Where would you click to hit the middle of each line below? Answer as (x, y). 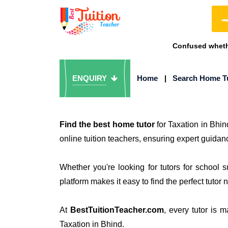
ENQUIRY (91, 78)
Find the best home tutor (107, 124)
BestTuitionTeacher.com (117, 210)
